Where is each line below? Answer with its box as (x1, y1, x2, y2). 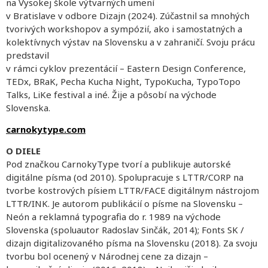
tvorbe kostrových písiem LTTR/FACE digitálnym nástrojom (6, 184, 259, 197)
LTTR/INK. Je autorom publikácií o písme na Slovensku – (6, 197, 243, 210)
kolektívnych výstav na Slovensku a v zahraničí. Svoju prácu (6, 35, 255, 48)
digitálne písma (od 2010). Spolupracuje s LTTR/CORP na (6, 171, 243, 184)
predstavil (6, 48, 49, 61)
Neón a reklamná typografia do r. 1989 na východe (6, 211, 221, 223)
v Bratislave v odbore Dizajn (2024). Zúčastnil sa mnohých (6, 9, 249, 22)
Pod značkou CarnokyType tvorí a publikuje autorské (6, 158, 231, 170)
